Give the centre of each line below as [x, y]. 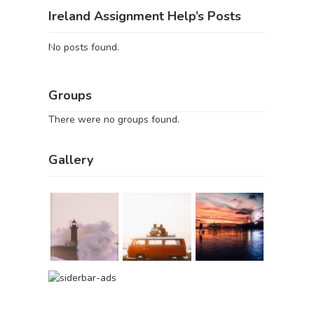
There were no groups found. [114, 119]
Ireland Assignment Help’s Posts [145, 16]
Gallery [71, 160]
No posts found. [84, 47]
